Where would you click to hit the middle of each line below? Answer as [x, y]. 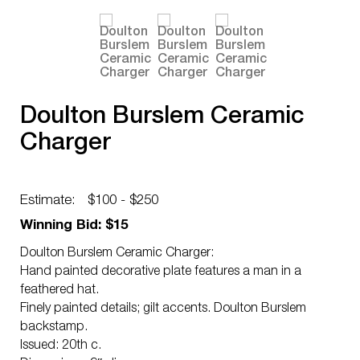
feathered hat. [59, 291]
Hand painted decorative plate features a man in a [161, 272]
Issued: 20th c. [61, 346]
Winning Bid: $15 [74, 226]
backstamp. [54, 328]
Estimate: [48, 201]
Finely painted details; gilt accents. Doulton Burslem [163, 309]
